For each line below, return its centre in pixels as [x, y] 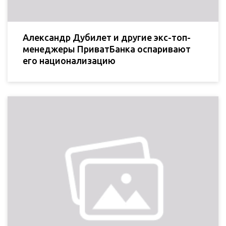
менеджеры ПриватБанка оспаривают [107, 49]
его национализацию [69, 61]
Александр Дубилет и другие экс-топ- [107, 37]
